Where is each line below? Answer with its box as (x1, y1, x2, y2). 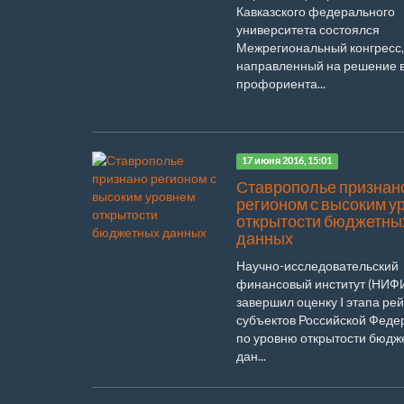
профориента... (236, 75, 326, 91)
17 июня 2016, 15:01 (242, 155, 333, 167)
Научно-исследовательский (236, 257, 399, 273)
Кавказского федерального (236, 3, 395, 19)
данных (236, 228, 293, 248)
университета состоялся (236, 21, 380, 37)
